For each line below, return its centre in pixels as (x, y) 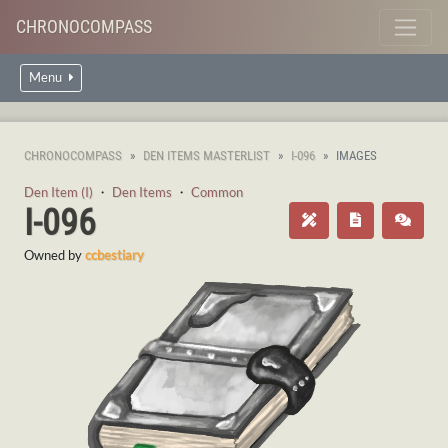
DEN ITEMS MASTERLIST (206, 155)
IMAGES (356, 155)
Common (217, 192)
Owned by (54, 255)
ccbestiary (114, 255)
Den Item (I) (58, 192)
